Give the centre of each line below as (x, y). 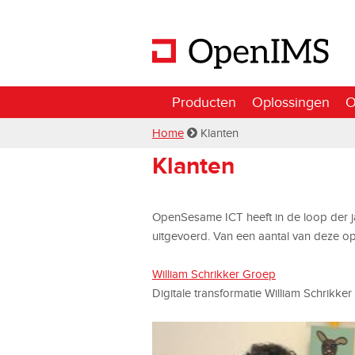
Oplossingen (291, 102)
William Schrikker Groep (214, 274)
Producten (204, 102)
